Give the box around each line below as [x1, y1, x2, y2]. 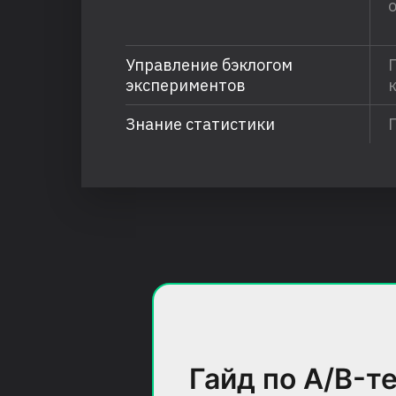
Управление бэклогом [126, 55, 293, 75]
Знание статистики [126, 114, 275, 134]
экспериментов [126, 75, 246, 95]
